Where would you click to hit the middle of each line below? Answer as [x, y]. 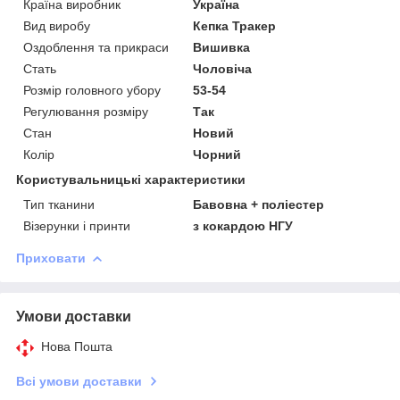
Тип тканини [59, 204]
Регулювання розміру [86, 111]
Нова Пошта [77, 346]
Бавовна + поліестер [259, 204]
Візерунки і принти [77, 225]
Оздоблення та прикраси [96, 47]
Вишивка [222, 47]
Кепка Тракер [235, 25]
